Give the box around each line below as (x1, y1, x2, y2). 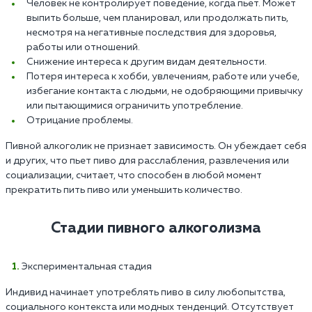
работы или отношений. (26, 42, 140, 52)
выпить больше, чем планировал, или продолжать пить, (26, 13, 288, 23)
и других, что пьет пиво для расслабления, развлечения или (6, 155, 289, 166)
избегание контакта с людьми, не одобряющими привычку (26, 86, 303, 96)
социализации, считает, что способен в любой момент (6, 170, 262, 180)
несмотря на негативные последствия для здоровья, (26, 27, 276, 38)
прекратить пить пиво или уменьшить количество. (6, 185, 242, 195)
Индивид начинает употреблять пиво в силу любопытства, (6, 287, 286, 297)
